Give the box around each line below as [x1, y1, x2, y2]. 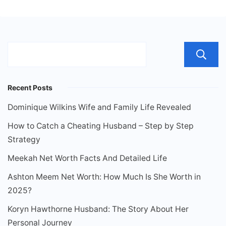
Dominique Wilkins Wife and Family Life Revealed [8, 102, 191, 112]
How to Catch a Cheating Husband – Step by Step [8, 121, 194, 131]
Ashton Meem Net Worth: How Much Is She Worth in [8, 172, 201, 182]
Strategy [8, 135, 40, 145]
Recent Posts [8, 83, 52, 92]
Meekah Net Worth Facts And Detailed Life [8, 153, 167, 163]
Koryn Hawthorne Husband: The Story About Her [8, 204, 189, 214]
